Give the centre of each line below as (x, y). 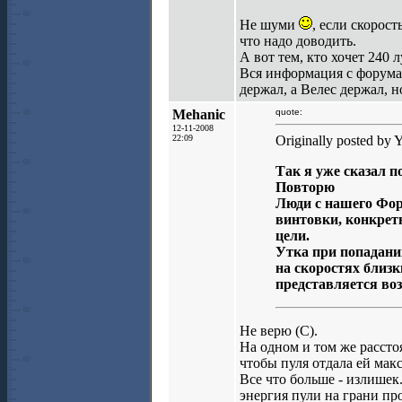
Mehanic (199, 114)
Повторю (305, 187)
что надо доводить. (298, 41)
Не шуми (269, 25)
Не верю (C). (279, 331)
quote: (289, 112)
